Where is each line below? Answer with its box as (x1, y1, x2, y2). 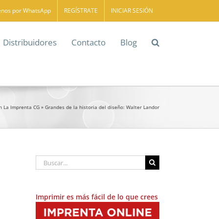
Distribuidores (3, 37, 57, 48)
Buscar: (35, 155, 60, 165)
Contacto (71, 37, 106, 48)
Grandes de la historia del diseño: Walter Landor (45, 104, 159, 110)
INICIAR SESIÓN (111, 6, 153, 15)
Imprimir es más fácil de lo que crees (36, 192, 158, 201)
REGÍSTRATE (64, 6, 98, 15)
